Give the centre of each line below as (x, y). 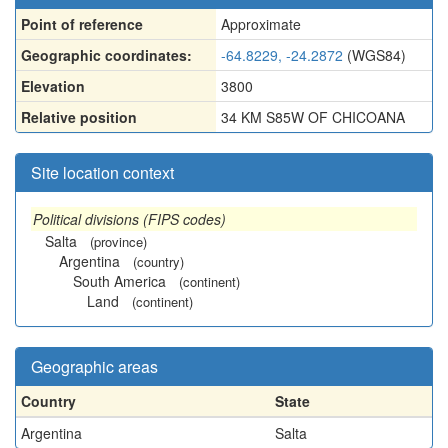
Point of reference (82, 24)
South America (119, 281)
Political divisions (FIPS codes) (129, 219)
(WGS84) (374, 55)
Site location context (102, 172)
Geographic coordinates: (106, 55)
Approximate (261, 24)
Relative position (79, 117)
